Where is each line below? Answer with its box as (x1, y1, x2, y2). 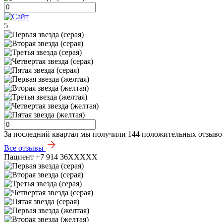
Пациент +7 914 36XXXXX (4, 153, 98, 162)
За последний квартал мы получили (4, 130, 128, 139)
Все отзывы (4, 144, 44, 153)
